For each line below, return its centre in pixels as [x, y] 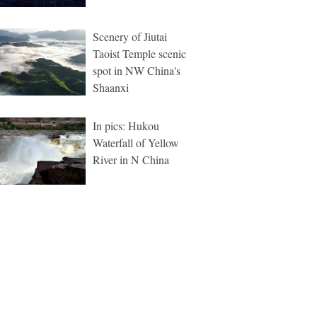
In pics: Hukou [126, 126]
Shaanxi [111, 87]
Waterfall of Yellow [136, 143]
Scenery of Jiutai [130, 36]
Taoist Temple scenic [139, 53]
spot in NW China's [137, 70]
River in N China [131, 160]
